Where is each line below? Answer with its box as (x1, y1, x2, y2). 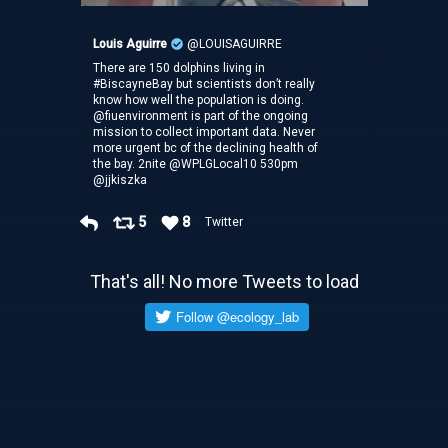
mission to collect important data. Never (92, 125, 315, 140)
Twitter (204, 215, 246, 230)
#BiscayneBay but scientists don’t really (92, 77, 315, 92)
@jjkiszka (92, 173, 147, 188)
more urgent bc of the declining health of (92, 141, 318, 156)
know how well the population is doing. (92, 93, 304, 108)
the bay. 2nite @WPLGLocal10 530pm (92, 157, 298, 172)
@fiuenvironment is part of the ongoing (92, 109, 308, 124)
